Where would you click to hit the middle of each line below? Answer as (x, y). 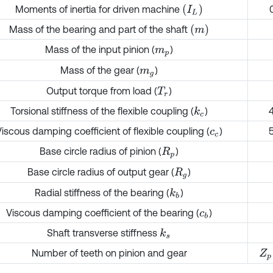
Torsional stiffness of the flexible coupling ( (102, 111)
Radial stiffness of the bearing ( (102, 193)
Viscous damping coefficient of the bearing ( (103, 213)
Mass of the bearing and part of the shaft (99, 29)
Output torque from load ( (101, 91)
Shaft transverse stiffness (104, 233)
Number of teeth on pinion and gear (109, 253)
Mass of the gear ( (100, 70)
